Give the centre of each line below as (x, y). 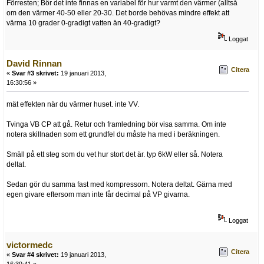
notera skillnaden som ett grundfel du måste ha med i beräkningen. (113, 134)
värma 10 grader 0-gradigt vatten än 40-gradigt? (83, 23)
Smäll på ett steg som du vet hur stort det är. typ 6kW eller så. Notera (115, 154)
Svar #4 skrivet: (35, 255)
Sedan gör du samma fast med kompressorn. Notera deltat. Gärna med (119, 184)
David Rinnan (34, 63)
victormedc (29, 245)
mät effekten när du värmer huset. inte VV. (73, 104)
